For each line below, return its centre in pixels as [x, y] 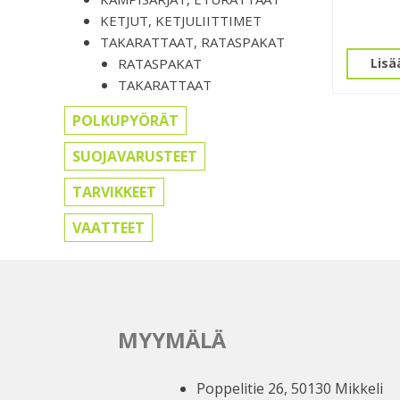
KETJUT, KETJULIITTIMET [181, 21]
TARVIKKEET [114, 192]
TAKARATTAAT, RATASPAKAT [192, 42]
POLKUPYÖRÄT [125, 121]
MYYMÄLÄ [172, 340]
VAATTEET [108, 228]
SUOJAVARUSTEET [135, 157]
